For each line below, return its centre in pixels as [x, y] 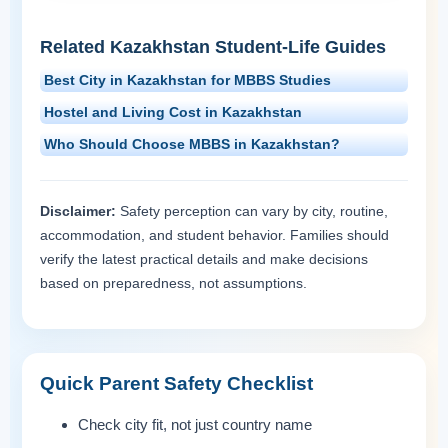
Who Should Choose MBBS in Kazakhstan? [192, 143]
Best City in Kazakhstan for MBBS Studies [187, 79]
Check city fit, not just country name [195, 424]
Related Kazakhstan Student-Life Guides [213, 46]
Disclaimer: [78, 210]
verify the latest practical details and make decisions [204, 258]
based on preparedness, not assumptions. [173, 282]
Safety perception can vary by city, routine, [252, 210]
